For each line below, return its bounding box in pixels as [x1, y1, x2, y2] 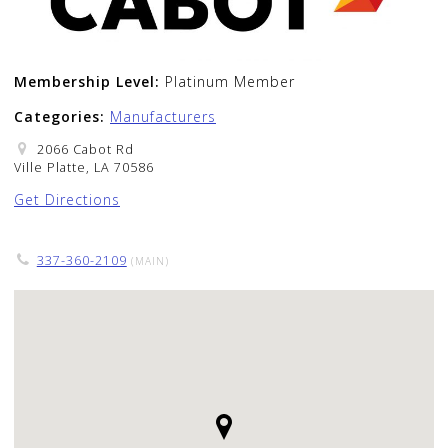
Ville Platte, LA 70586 [14, 158, 158, 176]
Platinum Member [165, 71, 295, 91]
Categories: [14, 106, 110, 126]
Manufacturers [110, 106, 216, 126]
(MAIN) [126, 254, 169, 269]
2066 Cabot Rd [36, 140, 134, 158]
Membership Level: [14, 71, 165, 91]
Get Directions [14, 190, 120, 210]
